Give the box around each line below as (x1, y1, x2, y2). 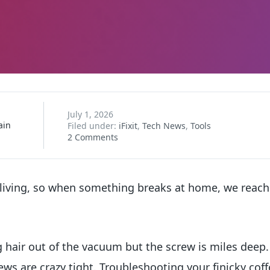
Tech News (142, 119, 186, 131)
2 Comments (67, 131, 118, 143)
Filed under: (67, 119, 119, 131)
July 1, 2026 (67, 108, 113, 120)
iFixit (118, 119, 137, 131)
